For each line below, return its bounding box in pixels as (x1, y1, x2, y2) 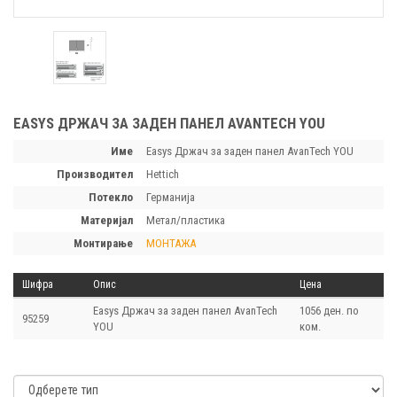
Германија (146, 191, 195, 204)
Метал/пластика (146, 214, 225, 227)
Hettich (146, 167, 179, 181)
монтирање (82, 237, 133, 250)
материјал (90, 214, 133, 227)
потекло (97, 191, 133, 204)
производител (65, 167, 133, 181)
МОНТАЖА (146, 237, 196, 250)
